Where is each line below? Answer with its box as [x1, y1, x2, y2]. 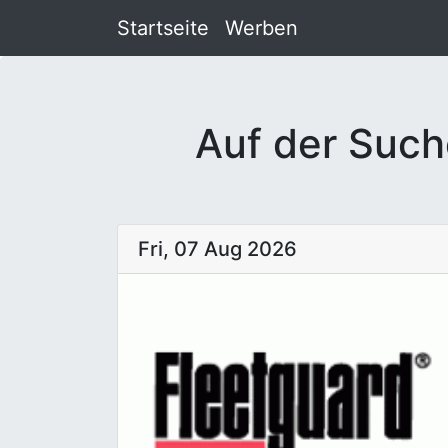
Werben [225, 16, 298, 40]
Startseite [117, 16, 209, 40]
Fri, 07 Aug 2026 [138, 237, 297, 261]
